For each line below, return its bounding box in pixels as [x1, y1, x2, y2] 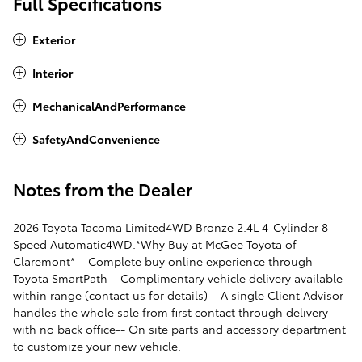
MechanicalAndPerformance [32, 98, 186, 115]
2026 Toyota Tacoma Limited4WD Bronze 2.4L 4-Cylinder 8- [13, 219, 333, 236]
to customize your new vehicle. [13, 338, 181, 355]
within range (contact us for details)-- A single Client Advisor [13, 287, 343, 304]
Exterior [32, 32, 75, 48]
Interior [32, 65, 73, 82]
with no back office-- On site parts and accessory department [13, 321, 346, 338]
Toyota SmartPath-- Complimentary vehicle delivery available [13, 270, 343, 287]
